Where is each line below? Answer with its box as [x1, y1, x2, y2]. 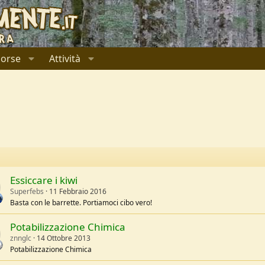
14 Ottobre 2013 [37, 233, 91, 243]
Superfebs [10, 186, 44, 196]
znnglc [10, 233, 31, 243]
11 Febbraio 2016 [49, 186, 106, 196]
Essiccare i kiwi [10, 173, 77, 187]
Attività [49, 52, 80, 65]
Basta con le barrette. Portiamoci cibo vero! [10, 198, 152, 208]
